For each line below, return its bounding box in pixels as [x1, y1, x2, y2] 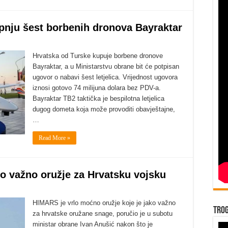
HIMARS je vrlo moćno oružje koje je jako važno [33, 199, 176, 207]
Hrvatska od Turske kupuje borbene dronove [33, 52, 163, 60]
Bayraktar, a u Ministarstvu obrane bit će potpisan [33, 63, 179, 70]
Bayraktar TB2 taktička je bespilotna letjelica [33, 95, 164, 102]
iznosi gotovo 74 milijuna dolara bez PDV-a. [33, 84, 161, 92]
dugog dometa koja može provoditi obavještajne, [33, 105, 175, 113]
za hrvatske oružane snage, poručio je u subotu [33, 210, 173, 217]
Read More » [39, 134, 70, 141]
